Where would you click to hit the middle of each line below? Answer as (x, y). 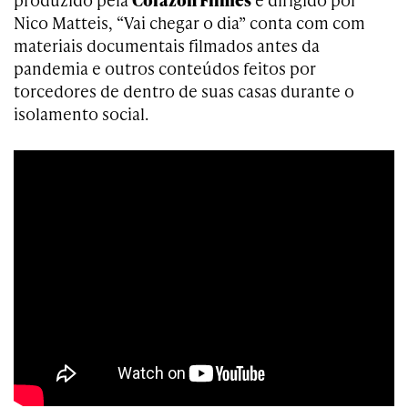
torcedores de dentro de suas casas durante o (184, 91)
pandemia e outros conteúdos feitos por (165, 68)
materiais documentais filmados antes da (167, 45)
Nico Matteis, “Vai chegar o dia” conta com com (189, 22)
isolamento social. (81, 113)
